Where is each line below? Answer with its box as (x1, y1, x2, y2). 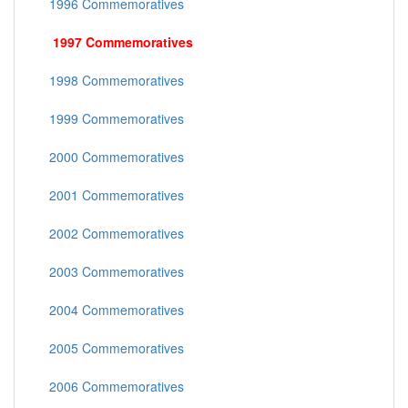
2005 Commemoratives (42, 339, 184, 358)
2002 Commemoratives (42, 224, 184, 243)
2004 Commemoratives (42, 301, 184, 320)
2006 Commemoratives (42, 377, 184, 396)
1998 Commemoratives (42, 71, 184, 90)
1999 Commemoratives (42, 109, 184, 128)
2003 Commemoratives (42, 262, 184, 281)
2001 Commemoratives (42, 186, 184, 205)
